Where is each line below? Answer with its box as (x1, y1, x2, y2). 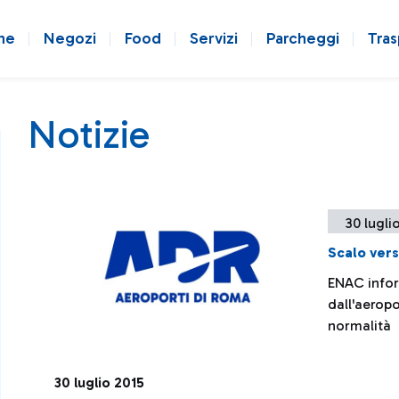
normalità (327, 317, 391, 334)
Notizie (28, 111, 150, 158)
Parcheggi (266, 28, 339, 48)
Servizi (190, 28, 238, 48)
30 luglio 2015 (54, 374, 144, 391)
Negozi (44, 28, 96, 48)
